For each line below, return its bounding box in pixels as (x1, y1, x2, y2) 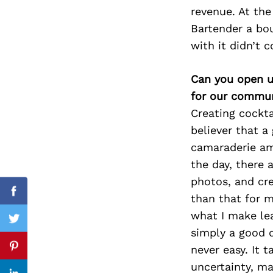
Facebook (13, 191, 63, 205)
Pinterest (13, 246, 61, 260)
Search (94, 54, 116, 61)
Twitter (13, 219, 51, 232)
